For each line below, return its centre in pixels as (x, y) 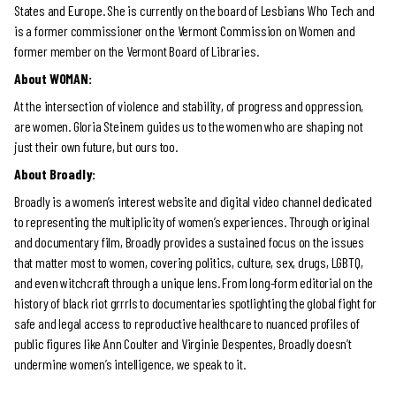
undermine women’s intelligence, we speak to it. (130, 364)
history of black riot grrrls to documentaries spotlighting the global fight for (196, 303)
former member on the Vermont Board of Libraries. (137, 51)
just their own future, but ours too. (96, 146)
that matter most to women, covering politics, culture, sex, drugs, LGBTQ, (189, 262)
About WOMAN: (53, 78)
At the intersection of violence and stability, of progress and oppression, (189, 106)
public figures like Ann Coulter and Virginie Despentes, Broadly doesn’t (183, 343)
